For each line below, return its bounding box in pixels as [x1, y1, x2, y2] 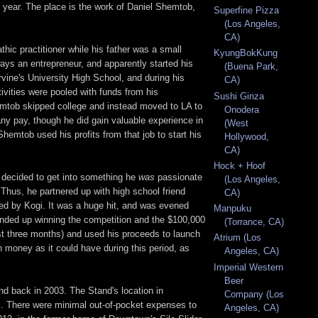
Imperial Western [214, 261, 283, 273]
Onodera [224, 104, 259, 115]
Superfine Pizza [214, 5, 279, 16]
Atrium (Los [214, 232, 261, 243]
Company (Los [224, 288, 284, 300]
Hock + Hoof [214, 160, 265, 171]
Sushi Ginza [214, 90, 264, 102]
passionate [155, 171, 202, 182]
